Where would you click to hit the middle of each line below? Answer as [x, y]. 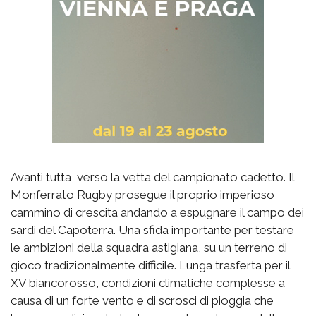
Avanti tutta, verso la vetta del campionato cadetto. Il [152, 177]
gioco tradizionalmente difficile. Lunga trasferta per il [150, 265]
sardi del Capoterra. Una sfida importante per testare [152, 230]
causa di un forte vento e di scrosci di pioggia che [142, 300]
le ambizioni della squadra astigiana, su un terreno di [149, 247]
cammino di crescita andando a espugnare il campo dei [157, 212]
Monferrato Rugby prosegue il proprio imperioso [142, 194]
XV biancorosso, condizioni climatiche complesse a [148, 282]
